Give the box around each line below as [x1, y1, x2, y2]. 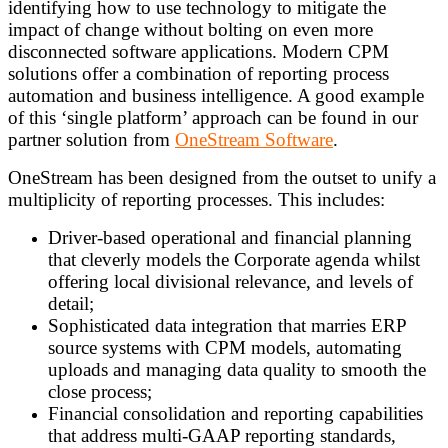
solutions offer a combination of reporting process [8, 63, 389, 85]
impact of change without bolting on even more [8, 19, 373, 41]
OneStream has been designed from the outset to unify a [8, 167, 436, 189]
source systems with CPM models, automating [48, 337, 402, 359]
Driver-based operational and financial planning [48, 227, 412, 249]
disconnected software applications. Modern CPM [8, 41, 389, 63]
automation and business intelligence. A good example [8, 85, 424, 107]
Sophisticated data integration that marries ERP [48, 315, 406, 337]
